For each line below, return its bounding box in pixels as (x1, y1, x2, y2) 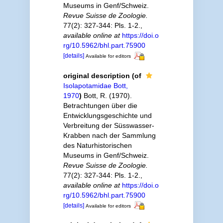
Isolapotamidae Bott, (63, 81, 128, 90)
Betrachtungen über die (63, 101, 137, 110)
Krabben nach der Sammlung (63, 131, 156, 139)
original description (63, 71, 130, 80)
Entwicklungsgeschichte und (63, 111, 152, 119)
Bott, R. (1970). (83, 91, 132, 100)
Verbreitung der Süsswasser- (63, 121, 154, 129)
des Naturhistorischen (63, 141, 132, 149)
